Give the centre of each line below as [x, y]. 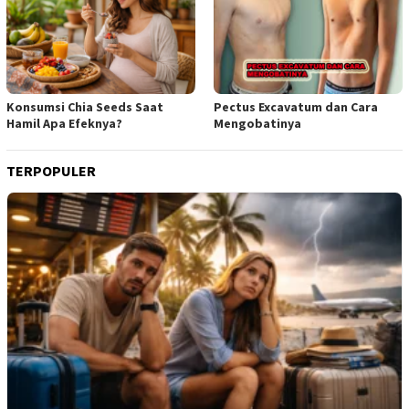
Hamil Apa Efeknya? [64, 123]
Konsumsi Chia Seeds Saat [85, 106]
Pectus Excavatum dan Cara [296, 106]
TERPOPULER [51, 170]
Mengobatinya [257, 123]
